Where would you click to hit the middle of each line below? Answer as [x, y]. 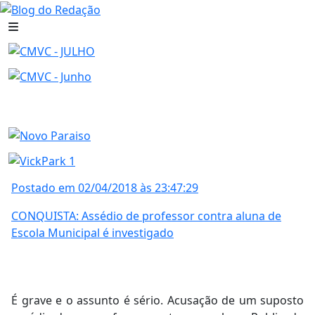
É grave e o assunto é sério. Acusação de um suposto [157, 300]
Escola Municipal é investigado [92, 232]
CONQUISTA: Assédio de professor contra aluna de [146, 216]
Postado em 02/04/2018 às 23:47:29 [105, 187]
